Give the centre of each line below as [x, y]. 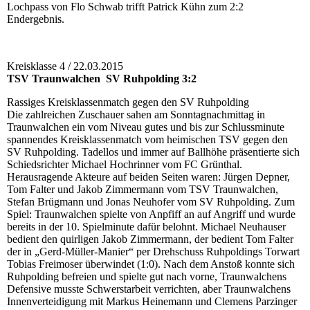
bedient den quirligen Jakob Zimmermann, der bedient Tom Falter [150, 239]
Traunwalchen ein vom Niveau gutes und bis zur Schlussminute [146, 127]
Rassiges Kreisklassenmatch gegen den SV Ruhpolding [128, 102]
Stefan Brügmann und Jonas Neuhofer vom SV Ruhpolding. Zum [151, 202]
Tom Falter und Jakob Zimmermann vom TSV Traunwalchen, [143, 190]
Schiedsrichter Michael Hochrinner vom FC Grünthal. [125, 165]
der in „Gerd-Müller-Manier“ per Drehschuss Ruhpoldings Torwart [153, 252]
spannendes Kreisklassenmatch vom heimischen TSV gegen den [147, 140]
